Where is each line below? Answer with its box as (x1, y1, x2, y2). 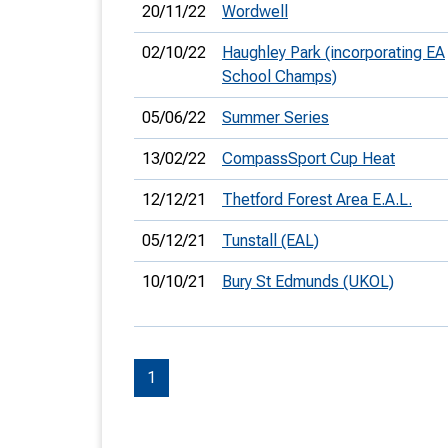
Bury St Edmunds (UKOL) (222, 272, 394, 291)
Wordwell (222, 2, 288, 21)
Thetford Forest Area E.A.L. (222, 190, 412, 209)
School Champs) (222, 67, 337, 86)
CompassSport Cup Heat (222, 149, 395, 168)
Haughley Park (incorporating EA (222, 43, 445, 62)
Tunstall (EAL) (222, 231, 319, 250)
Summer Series (222, 108, 329, 127)
